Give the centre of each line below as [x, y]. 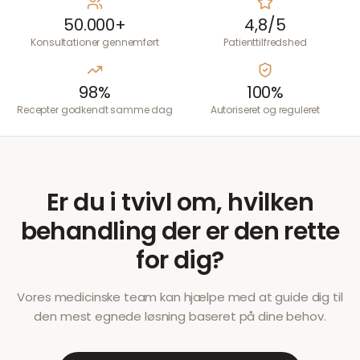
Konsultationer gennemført [95, 42]
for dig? [180, 260]
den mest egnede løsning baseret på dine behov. [180, 316]
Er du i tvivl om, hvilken [180, 202]
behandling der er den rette [180, 231]
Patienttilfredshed [265, 42]
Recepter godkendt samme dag [95, 110]
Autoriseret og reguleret [265, 110]
